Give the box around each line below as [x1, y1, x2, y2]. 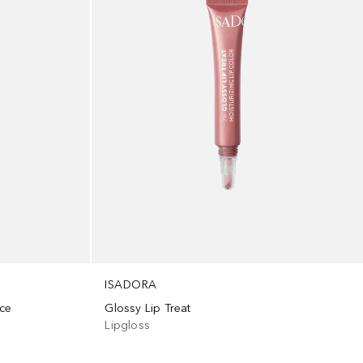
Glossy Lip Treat [105, 301, 191, 316]
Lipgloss [105, 318, 151, 333]
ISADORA [105, 278, 157, 293]
